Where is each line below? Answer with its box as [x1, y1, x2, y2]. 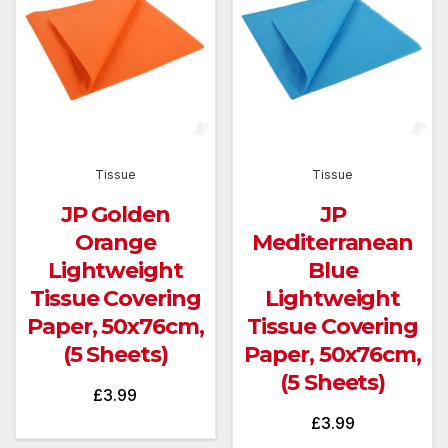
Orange [74, 228, 157, 256]
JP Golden [60, 200, 170, 228]
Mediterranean [252, 228, 414, 256]
